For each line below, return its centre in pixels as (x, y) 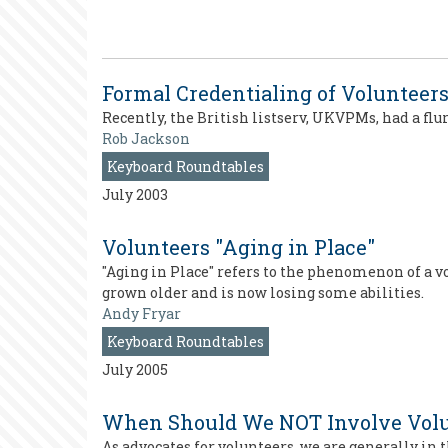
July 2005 (135, 369)
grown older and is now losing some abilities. (263, 292)
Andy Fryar (141, 313)
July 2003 (135, 194)
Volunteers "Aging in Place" (238, 247)
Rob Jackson (146, 138)
